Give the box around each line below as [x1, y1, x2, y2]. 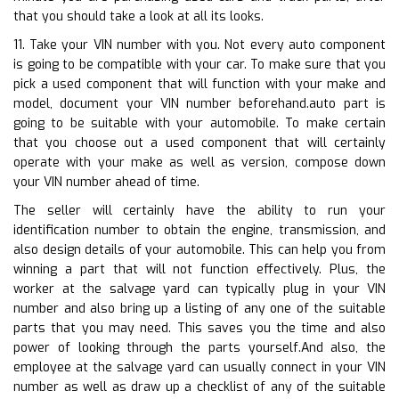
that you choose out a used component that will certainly [13, 134, 386, 151]
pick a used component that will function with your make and [13, 75, 386, 93]
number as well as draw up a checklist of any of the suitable [13, 378, 386, 395]
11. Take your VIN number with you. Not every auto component [13, 36, 386, 53]
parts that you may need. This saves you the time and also [13, 319, 386, 337]
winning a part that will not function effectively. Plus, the [13, 260, 386, 278]
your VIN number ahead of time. [13, 173, 199, 191]
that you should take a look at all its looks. [13, 7, 264, 25]
